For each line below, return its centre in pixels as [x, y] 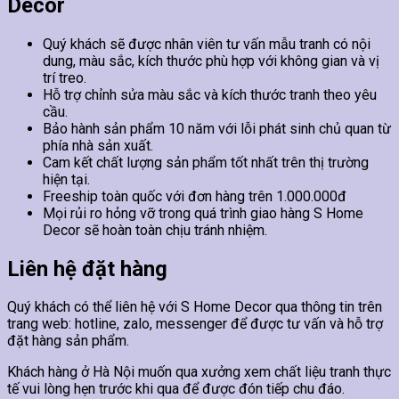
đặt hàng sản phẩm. [68, 341]
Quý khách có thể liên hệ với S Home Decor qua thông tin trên [195, 307]
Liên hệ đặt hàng [87, 269]
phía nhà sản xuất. [98, 145]
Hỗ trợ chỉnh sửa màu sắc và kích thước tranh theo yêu [210, 94]
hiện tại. [66, 179]
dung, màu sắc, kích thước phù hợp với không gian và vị [211, 61]
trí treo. [65, 77]
